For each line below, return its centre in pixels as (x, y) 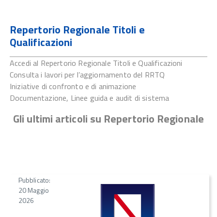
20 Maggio (34, 190)
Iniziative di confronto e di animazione (73, 86)
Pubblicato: (34, 180)
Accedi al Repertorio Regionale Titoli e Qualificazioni (96, 63)
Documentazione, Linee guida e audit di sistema (90, 98)
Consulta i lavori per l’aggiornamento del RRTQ (87, 75)
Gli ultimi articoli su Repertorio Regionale (108, 119)
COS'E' (32, 9)
